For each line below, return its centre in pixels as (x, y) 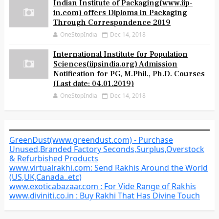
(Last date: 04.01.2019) (93, 84)
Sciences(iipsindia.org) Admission (115, 64)
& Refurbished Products (54, 158)
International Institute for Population (120, 54)
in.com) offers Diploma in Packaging (120, 13)
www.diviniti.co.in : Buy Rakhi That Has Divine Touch (104, 196)
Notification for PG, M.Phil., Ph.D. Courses (129, 74)
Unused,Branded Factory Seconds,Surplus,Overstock (107, 149)
